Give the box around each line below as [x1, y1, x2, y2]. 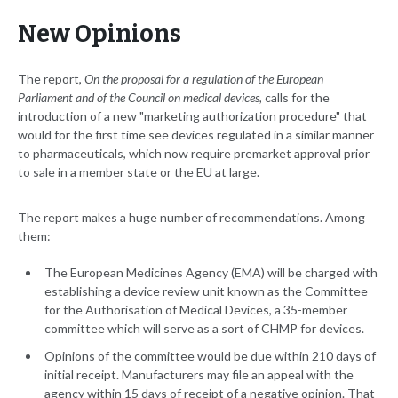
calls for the [265, 90, 330, 106]
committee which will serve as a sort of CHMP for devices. [44, 321, 364, 337]
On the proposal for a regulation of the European [84, 71, 323, 87]
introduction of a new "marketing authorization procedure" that [18, 108, 367, 124]
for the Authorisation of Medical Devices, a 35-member [44, 302, 347, 318]
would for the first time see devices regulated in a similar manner [18, 127, 374, 143]
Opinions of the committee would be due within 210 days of [44, 348, 376, 364]
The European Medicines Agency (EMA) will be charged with [44, 265, 378, 281]
